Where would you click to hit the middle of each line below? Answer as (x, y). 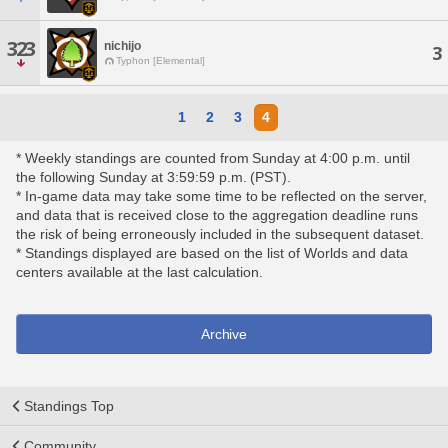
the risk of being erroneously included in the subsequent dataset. (220, 234)
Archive (224, 334)
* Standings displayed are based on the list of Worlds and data (212, 253)
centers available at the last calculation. (140, 272)
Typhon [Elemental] (160, 60)
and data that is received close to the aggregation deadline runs (217, 215)
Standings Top (69, 406)
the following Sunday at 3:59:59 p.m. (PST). (154, 177)
